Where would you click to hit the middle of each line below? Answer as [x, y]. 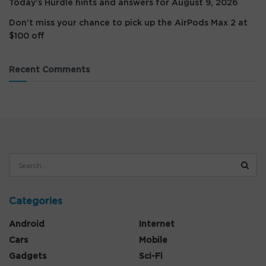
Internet [157, 224]
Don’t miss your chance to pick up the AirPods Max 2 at [128, 23]
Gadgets [28, 256]
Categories [36, 201]
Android [27, 224]
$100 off [27, 36]
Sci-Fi [151, 256]
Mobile [153, 240]
